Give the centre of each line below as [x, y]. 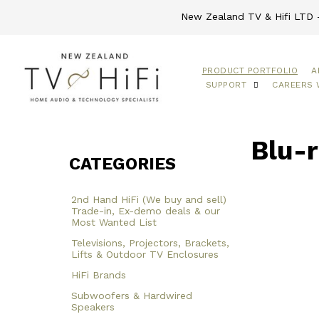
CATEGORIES [122, 163]
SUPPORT [226, 84]
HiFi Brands [99, 274]
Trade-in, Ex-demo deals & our [146, 210]
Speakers [93, 307]
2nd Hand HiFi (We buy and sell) [149, 199]
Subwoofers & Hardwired [132, 295]
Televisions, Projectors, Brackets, [150, 242]
